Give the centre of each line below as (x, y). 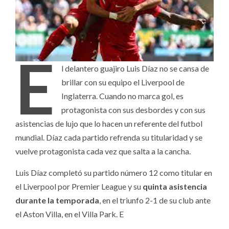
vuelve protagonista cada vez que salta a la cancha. (103, 151)
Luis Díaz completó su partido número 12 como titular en (114, 172)
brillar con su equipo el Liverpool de (123, 82)
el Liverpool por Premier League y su (79, 186)
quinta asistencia (175, 186)
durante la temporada (57, 200)
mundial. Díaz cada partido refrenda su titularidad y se (109, 137)
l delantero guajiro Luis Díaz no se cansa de (135, 68)
